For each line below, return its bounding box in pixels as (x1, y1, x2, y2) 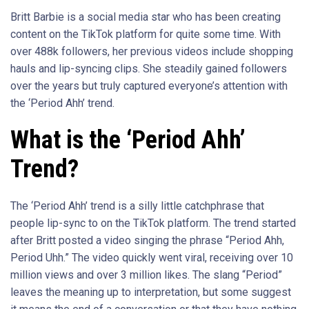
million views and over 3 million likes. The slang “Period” (10, 268, 282, 282)
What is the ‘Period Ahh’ (10, 126, 246, 155)
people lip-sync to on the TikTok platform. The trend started (10, 217, 296, 230)
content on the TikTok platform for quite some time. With (10, 28, 281, 41)
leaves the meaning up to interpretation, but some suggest (10, 286, 291, 299)
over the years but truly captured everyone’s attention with (10, 79, 288, 93)
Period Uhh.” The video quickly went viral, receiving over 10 (10, 251, 293, 265)
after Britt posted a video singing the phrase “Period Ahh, (10, 234, 284, 248)
